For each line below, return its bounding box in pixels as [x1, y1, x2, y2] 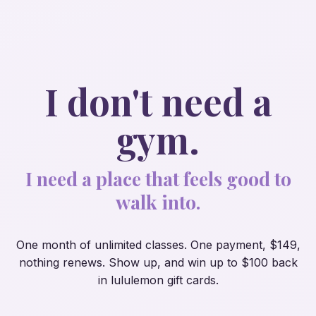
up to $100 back [205, 255, 298, 269]
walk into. [116, 189, 200, 214]
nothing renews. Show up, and [18, 255, 188, 269]
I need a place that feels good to [25, 166, 291, 191]
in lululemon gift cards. [97, 273, 219, 287]
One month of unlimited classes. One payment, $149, [16, 238, 300, 252]
